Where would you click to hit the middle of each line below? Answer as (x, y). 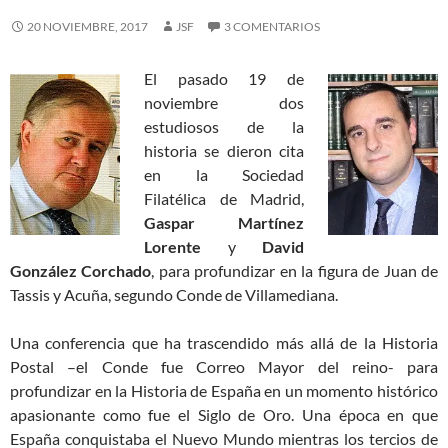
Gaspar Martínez (224, 222)
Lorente (172, 246)
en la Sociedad (224, 174)
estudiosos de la (224, 126)
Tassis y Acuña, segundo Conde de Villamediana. (174, 294)
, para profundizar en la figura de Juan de (295, 270)
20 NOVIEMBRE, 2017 (87, 26)
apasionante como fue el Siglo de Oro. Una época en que (224, 414)
